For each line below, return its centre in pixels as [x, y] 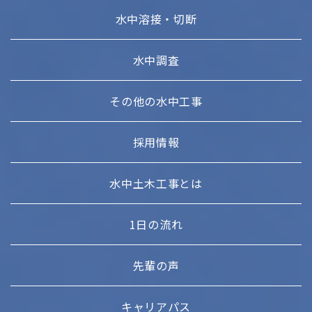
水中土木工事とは [156, 183]
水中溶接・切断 [156, 18]
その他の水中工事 [156, 101]
